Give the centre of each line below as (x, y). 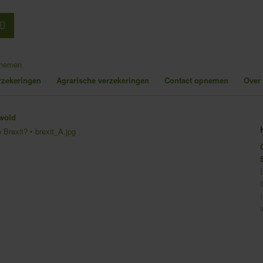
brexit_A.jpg (55, 131)
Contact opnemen (196, 80)
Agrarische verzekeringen (103, 80)
